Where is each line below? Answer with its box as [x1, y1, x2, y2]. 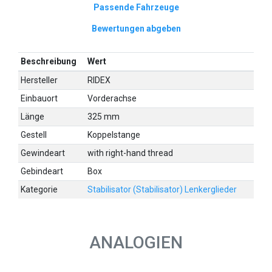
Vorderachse [87, 93, 137, 104]
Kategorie [21, 185, 58, 195]
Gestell [21, 130, 47, 140]
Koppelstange [87, 130, 141, 140]
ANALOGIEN [89, 233, 183, 253]
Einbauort [21, 93, 58, 104]
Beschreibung [21, 56, 77, 67]
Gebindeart [21, 166, 64, 177]
